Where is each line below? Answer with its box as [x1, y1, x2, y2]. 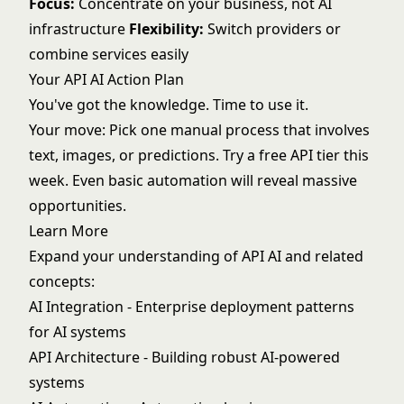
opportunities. [29, 196, 126, 216]
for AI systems [29, 322, 126, 342]
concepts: [29, 271, 95, 291]
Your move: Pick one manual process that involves [29, 120, 370, 140]
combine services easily [29, 44, 188, 64]
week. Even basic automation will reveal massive [29, 170, 357, 190]
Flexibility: [129, 19, 204, 39]
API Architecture [29, 347, 140, 367]
